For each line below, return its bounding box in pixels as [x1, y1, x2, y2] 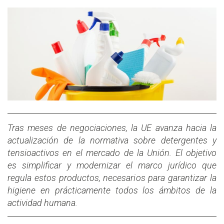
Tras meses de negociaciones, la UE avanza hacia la [7, 122, 216, 133]
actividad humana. [7, 197, 77, 208]
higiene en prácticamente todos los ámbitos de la [7, 184, 216, 195]
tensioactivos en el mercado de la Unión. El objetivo [7, 147, 216, 158]
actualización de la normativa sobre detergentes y [7, 134, 216, 145]
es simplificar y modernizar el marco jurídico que [7, 159, 216, 170]
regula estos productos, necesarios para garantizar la [7, 172, 216, 183]
